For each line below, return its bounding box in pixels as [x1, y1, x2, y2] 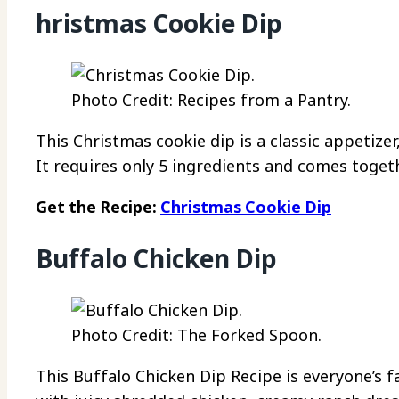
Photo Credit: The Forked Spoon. [71, 324, 322, 346]
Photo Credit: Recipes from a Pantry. [71, 88, 351, 110]
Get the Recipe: [36, 195, 160, 217]
